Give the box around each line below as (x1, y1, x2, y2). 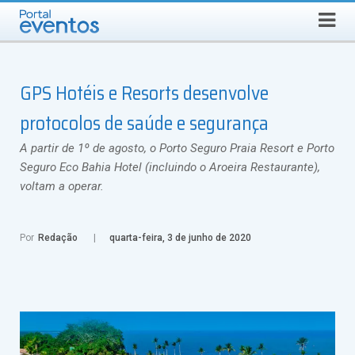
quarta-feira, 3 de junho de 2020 (109, 232, 251, 243)
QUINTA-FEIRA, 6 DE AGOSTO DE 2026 (61, 6, 235, 18)
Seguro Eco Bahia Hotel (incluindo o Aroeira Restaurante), (20, 160, 320, 174)
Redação (38, 232, 78, 243)
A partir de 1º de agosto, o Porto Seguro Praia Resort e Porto (20, 141, 334, 155)
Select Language (247, 6, 324, 18)
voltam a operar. (20, 179, 104, 193)
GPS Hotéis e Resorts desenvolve (20, 78, 269, 109)
